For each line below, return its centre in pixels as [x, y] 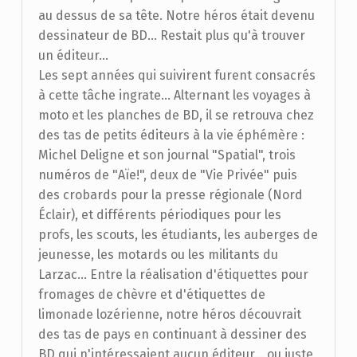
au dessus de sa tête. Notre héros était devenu [176, 16]
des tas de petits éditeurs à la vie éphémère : [171, 135]
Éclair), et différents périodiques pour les [159, 215]
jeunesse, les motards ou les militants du [158, 255]
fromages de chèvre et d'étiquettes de [151, 294]
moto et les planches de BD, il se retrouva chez [176, 115]
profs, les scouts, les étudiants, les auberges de [178, 235]
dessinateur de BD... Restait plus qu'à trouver [171, 35]
